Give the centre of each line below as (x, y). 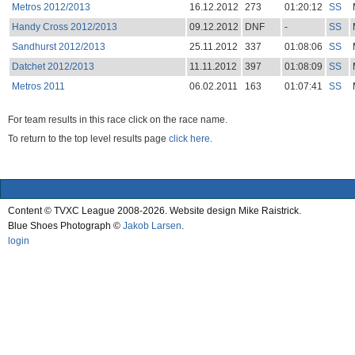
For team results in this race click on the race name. (118, 119)
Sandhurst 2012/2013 (58, 46)
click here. (191, 139)
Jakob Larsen (152, 225)
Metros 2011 (38, 86)
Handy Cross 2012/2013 (64, 27)
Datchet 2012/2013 (53, 66)
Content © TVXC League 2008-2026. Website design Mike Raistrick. (155, 210)
